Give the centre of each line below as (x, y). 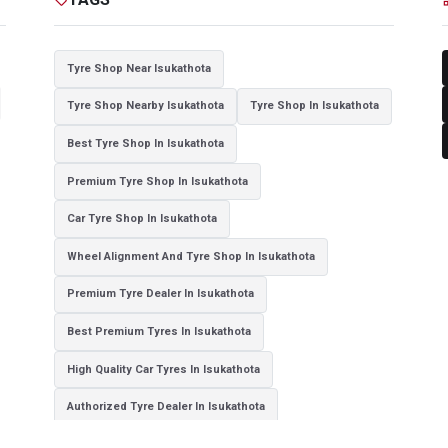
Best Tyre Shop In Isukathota (145, 143)
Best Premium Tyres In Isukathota (159, 331)
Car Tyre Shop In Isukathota (142, 219)
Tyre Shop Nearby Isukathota (145, 106)
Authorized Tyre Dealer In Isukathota (166, 407)
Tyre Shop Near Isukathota (139, 68)
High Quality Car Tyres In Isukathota (163, 369)
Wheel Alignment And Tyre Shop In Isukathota (191, 256)
